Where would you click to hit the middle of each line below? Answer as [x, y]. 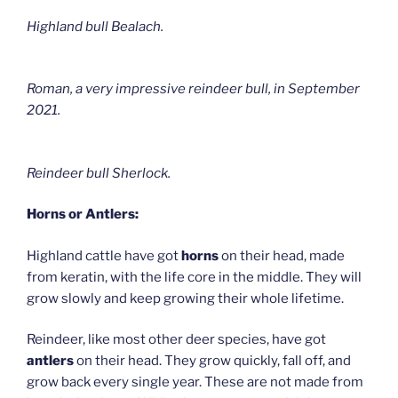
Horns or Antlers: [83, 215]
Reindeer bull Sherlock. [99, 173]
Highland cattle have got [104, 255]
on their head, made [282, 255]
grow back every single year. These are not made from [195, 382]
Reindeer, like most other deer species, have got [176, 340]
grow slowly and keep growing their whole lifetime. [185, 298]
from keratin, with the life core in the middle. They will [194, 277]
